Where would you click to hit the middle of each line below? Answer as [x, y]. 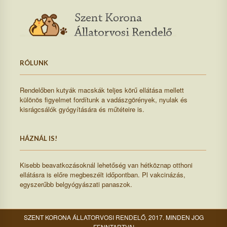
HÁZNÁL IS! [39, 138]
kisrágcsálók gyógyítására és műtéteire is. [82, 109]
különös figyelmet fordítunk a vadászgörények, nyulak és [104, 99]
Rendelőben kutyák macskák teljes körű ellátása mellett [102, 90]
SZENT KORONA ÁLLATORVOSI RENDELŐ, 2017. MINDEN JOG [113, 217]
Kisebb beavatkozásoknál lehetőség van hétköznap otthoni [106, 165]
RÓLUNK [34, 63]
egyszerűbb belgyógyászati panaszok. [76, 184]
